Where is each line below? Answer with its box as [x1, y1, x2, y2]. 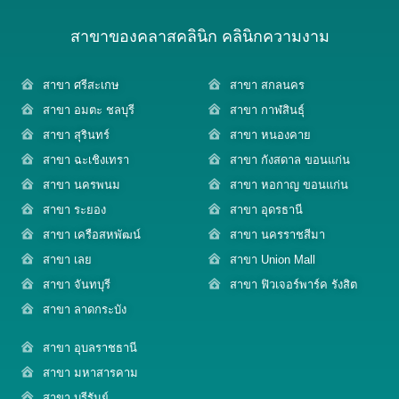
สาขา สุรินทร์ [43, 127, 110, 142]
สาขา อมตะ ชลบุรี [43, 102, 134, 117]
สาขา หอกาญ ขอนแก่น [230, 177, 348, 191]
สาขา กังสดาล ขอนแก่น [230, 152, 350, 167]
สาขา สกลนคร [230, 77, 305, 92]
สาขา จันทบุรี [43, 277, 110, 291]
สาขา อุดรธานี [230, 202, 303, 216]
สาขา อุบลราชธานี [43, 340, 137, 354]
